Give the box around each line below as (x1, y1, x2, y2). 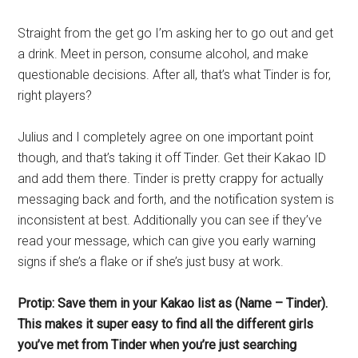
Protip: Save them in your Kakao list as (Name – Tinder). (18, 296, 328, 311)
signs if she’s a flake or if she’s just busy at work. (18, 254, 284, 269)
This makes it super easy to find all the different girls (18, 316, 314, 332)
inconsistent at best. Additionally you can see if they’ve (18, 213, 323, 228)
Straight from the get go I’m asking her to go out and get (18, 26, 334, 41)
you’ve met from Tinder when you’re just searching (18, 337, 297, 352)
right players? (18, 88, 93, 103)
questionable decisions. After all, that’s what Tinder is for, (18, 67, 332, 82)
